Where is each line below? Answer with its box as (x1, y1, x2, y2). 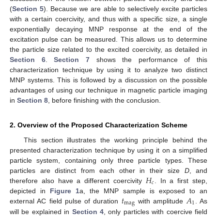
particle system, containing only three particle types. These (10, 156, 207, 164)
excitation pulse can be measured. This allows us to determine (10, 35, 207, 43)
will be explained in (10, 207, 72, 216)
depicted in (10, 187, 50, 195)
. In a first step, (154, 177, 208, 185)
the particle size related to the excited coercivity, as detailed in (10, 46, 207, 53)
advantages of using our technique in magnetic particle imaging (10, 86, 207, 94)
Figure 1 (50, 187, 79, 195)
